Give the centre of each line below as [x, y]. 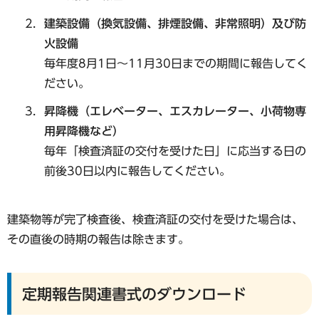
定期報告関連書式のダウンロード [134, 295]
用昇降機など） [84, 131]
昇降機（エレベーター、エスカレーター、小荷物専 [175, 111]
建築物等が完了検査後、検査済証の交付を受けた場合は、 [155, 219]
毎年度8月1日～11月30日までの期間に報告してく [176, 63]
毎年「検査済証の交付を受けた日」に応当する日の [175, 151]
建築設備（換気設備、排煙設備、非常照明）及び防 [175, 23]
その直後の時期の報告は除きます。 [98, 239]
